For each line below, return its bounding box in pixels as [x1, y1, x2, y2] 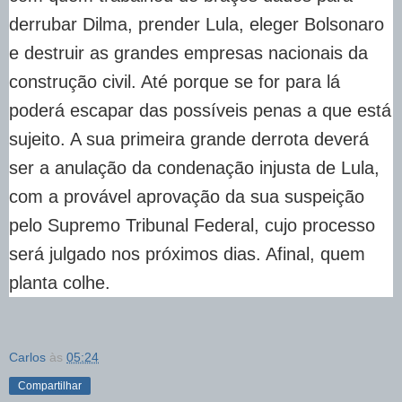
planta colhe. [9, 272, 121, 293]
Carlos [9, 349, 46, 364]
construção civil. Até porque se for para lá [9, 71, 340, 92]
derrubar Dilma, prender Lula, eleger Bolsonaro [9, 13, 384, 34]
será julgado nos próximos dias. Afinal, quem [9, 243, 365, 264]
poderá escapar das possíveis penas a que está [9, 100, 391, 120]
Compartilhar [18, 379, 82, 392]
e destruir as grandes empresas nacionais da [9, 42, 368, 63]
